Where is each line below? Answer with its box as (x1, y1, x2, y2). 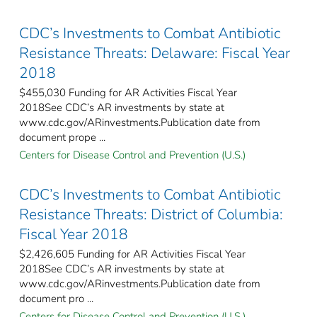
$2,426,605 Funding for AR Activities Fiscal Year (19, 246, 246, 261)
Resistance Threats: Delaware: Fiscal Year (19, 42, 290, 63)
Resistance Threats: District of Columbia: (19, 204, 283, 224)
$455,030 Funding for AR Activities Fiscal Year (19, 85, 237, 100)
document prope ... (19, 129, 105, 144)
